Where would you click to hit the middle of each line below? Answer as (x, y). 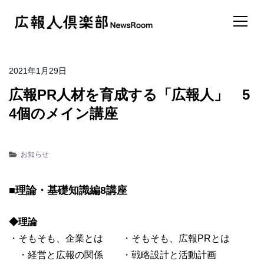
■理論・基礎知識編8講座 (68, 190)
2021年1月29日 (38, 71)
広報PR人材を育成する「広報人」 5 (129, 95)
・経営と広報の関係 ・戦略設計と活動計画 (113, 255)
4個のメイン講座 (63, 113)
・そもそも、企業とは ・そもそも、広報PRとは (124, 238)
